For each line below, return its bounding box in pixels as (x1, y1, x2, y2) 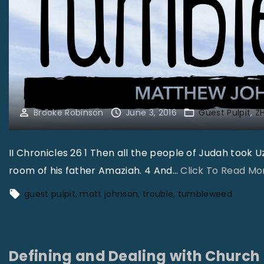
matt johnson (80, 187, 138, 200)
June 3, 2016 (126, 106, 177, 118)
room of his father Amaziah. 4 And (9, 163, 173, 177)
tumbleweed (177, 187, 233, 200)
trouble (142, 187, 174, 200)
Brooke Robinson (34, 106, 104, 118)
